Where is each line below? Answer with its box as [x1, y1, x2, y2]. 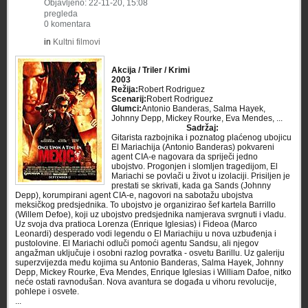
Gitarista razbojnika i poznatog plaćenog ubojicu [111, 133, 291, 142]
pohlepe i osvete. [15, 287, 79, 296]
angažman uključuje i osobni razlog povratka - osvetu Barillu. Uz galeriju [15, 248, 285, 258]
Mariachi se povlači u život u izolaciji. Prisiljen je [111, 171, 290, 181]
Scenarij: [111, 94, 146, 104]
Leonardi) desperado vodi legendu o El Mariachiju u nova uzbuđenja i [15, 229, 276, 239]
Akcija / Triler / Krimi [111, 65, 190, 75]
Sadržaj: [186, 123, 219, 133]
